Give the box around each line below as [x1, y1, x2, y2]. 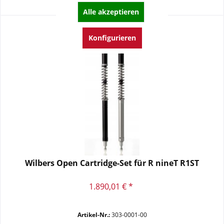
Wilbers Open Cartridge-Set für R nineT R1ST [25, 157, 199, 169]
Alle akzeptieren [82, 7, 139, 16]
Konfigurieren [88, 33, 136, 42]
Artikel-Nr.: [77, 210, 110, 219]
